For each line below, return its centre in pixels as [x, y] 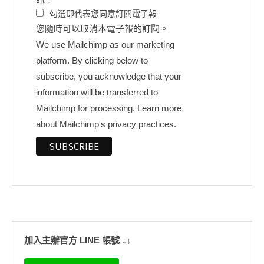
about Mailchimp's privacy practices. [106, 124]
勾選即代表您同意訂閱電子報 [103, 13]
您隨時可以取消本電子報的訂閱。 [102, 28]
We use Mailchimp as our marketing [105, 44]
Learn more [159, 108]
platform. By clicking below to [92, 60]
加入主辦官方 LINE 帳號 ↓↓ [78, 240]
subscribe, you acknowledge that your [109, 76]
